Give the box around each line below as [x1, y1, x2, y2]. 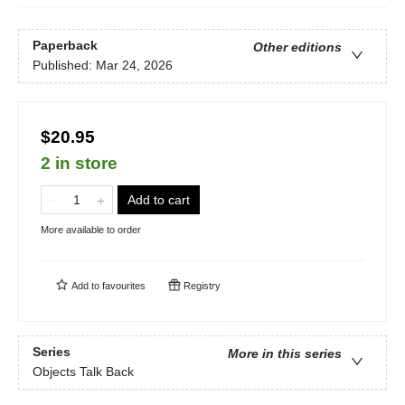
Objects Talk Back [33, 364, 134, 380]
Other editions [253, 40, 342, 55]
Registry [181, 279, 221, 291]
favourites [102, 279, 146, 291]
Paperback [33, 38, 98, 53]
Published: [33, 58, 96, 73]
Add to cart [127, 192, 190, 207]
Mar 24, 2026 [96, 58, 173, 73]
